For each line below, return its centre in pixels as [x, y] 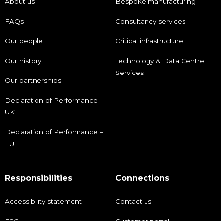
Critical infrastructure [149, 41]
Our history [23, 61]
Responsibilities [38, 178]
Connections [142, 178]
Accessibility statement [43, 202]
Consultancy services [150, 21]
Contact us [133, 202]
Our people [24, 41]
